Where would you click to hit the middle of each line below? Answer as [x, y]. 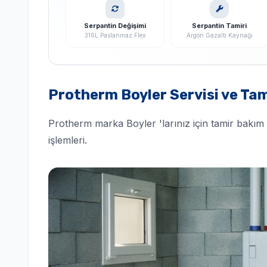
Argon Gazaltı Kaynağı [219, 35]
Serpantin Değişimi [115, 26]
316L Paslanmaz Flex [115, 35]
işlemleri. [68, 140]
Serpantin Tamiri [220, 26]
